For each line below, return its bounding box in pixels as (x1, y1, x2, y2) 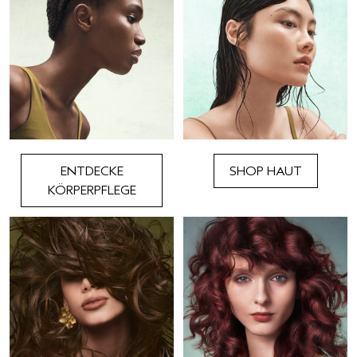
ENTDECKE (60, 163, 124, 178)
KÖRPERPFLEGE (47, 182, 136, 198)
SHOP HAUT (229, 163, 302, 178)
